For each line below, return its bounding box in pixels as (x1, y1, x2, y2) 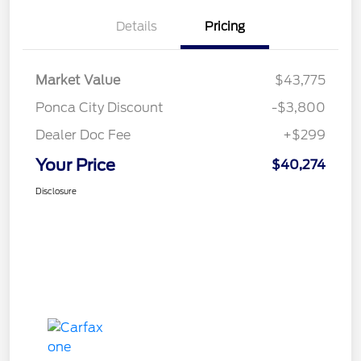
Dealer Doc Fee (35, 127, 131, 143)
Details (115, 19, 157, 35)
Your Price (35, 156, 115, 176)
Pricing (205, 19, 245, 35)
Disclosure (35, 186, 77, 197)
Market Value (35, 73, 120, 89)
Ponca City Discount (35, 100, 164, 116)
